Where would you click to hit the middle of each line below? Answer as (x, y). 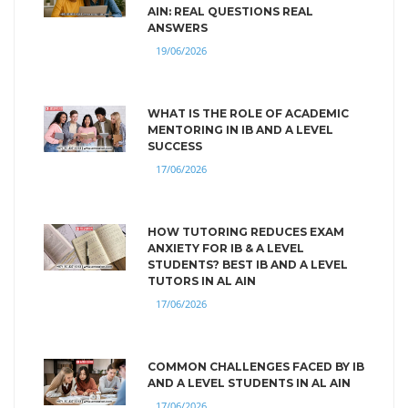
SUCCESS (175, 146)
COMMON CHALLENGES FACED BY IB (256, 366)
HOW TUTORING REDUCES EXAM (246, 231)
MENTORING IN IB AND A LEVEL (240, 129)
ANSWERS (178, 27)
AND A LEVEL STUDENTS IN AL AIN (249, 382)
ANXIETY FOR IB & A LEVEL (226, 248)
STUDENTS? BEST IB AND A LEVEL (248, 264)
